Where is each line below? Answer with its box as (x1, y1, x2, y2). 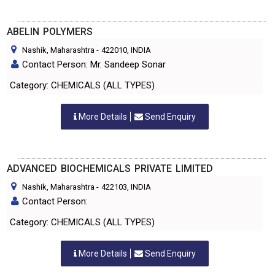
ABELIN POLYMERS (7, 26, 93, 37)
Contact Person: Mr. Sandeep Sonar (22, 59, 166, 70)
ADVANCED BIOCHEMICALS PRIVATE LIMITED (7, 163, 213, 174)
